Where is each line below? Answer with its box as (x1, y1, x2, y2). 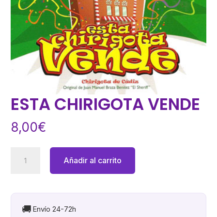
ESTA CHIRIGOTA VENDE (11, 93, 201, 116)
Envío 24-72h (32, 204, 77, 214)
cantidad (10, 187, 45, 198)
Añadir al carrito (63, 155, 122, 166)
